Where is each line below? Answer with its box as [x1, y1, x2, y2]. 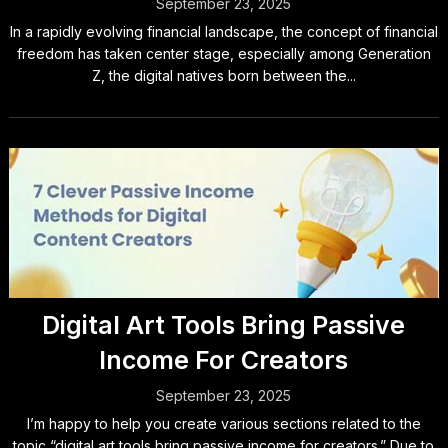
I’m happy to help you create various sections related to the [26, 415, 421, 432]
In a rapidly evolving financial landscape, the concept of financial [9, 23, 438, 40]
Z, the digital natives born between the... [91, 67, 356, 84]
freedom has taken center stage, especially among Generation [16, 45, 431, 62]
